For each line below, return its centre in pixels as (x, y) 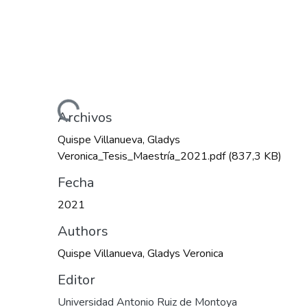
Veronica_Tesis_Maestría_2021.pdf (143, 157)
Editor (76, 280)
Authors (83, 232)
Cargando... (52, 105)
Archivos (85, 118)
